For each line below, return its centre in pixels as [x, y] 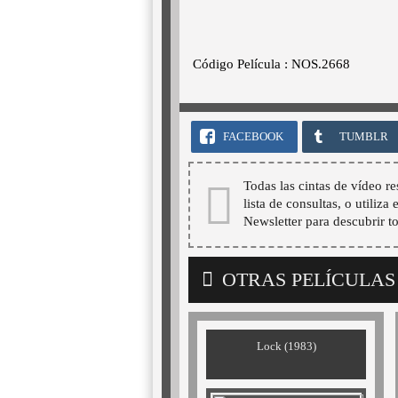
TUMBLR [364, 136]
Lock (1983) [286, 346]
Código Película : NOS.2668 [271, 64]
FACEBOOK [253, 136]
